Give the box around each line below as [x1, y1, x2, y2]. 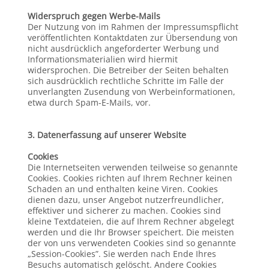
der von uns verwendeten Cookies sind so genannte [27, 237, 236, 249]
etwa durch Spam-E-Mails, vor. [27, 97, 151, 108]
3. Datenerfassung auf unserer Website [27, 129, 186, 141]
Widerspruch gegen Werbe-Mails [27, 10, 160, 22]
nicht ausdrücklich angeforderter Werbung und [27, 43, 219, 54]
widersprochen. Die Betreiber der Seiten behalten [27, 64, 229, 76]
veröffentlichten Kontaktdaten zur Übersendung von [27, 32, 238, 43]
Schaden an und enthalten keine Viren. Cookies [27, 183, 218, 195]
